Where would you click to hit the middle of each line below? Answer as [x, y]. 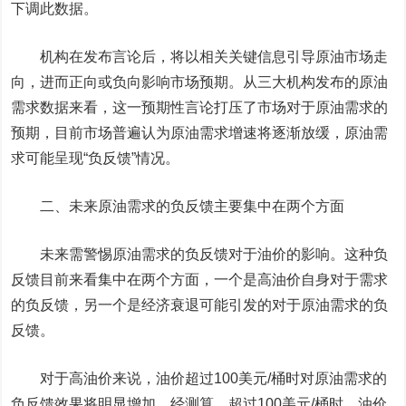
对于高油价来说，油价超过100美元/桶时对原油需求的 [214, 378]
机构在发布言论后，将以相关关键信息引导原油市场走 [214, 57]
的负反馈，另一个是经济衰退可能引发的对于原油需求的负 [200, 305]
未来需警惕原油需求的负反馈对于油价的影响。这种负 [214, 254]
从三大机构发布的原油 [316, 82]
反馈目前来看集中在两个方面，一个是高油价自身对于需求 [200, 280]
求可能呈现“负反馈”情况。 [96, 158]
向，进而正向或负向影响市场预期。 [127, 82]
